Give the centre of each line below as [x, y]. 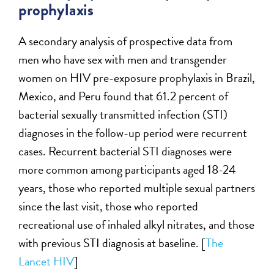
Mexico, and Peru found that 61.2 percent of [124, 96]
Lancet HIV [46, 261]
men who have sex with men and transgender [123, 59]
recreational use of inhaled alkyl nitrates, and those [137, 224]
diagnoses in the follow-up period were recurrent [133, 132]
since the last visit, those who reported [109, 206]
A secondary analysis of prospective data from [126, 41]
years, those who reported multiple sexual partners [137, 187]
